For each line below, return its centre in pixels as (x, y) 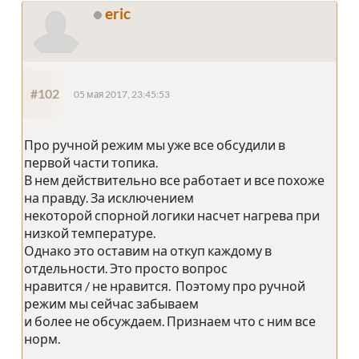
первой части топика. (91, 163)
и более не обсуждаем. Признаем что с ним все (170, 321)
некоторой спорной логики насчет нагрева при (172, 216)
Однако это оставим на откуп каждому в (148, 251)
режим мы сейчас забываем (111, 304)
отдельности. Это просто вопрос (126, 268)
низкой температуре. (90, 233)
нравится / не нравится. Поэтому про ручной (165, 286)
